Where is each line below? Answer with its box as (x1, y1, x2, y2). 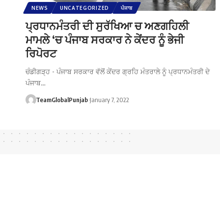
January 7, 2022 (89, 95, 129, 104)
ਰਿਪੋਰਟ (26, 46, 56, 60)
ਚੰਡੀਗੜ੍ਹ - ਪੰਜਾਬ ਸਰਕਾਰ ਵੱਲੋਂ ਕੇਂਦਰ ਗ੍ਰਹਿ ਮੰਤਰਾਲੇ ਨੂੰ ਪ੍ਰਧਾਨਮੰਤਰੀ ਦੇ (26, 67, 210, 76)
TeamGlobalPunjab (35, 95, 88, 104)
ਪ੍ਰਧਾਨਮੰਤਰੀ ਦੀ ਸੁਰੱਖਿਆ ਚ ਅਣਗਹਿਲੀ (26, 18, 189, 32)
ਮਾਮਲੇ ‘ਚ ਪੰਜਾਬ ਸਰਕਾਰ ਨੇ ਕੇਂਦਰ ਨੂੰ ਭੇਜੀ (26, 32, 184, 46)
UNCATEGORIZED (59, 4, 109, 11)
